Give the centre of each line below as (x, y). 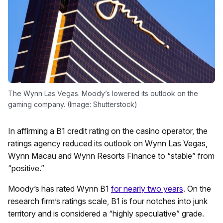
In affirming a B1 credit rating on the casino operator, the (108, 131)
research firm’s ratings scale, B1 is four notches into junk (108, 201)
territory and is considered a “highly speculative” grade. (106, 214)
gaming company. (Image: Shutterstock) (73, 105)
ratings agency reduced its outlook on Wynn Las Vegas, (108, 144)
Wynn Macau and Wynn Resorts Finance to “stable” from (111, 156)
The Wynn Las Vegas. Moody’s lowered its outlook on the (103, 94)
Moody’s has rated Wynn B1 (59, 189)
